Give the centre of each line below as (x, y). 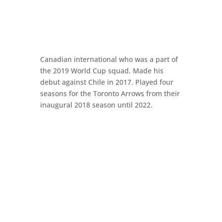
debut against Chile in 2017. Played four (107, 82)
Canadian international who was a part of (109, 59)
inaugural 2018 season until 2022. (96, 105)
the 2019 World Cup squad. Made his (102, 71)
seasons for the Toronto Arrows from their (110, 93)
